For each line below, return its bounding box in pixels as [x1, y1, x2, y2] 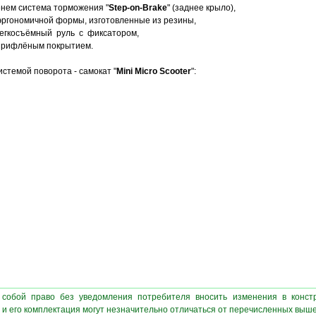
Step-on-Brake [108, 3, 167, 13]
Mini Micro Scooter [116, 66, 191, 76]
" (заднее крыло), [166, 3, 236, 13]
